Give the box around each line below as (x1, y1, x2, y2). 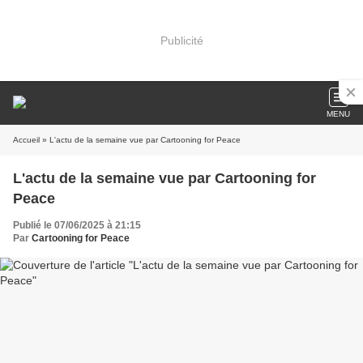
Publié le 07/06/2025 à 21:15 (13, 220, 141, 231)
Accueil (13, 135, 40, 144)
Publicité (160, 33, 203, 47)
